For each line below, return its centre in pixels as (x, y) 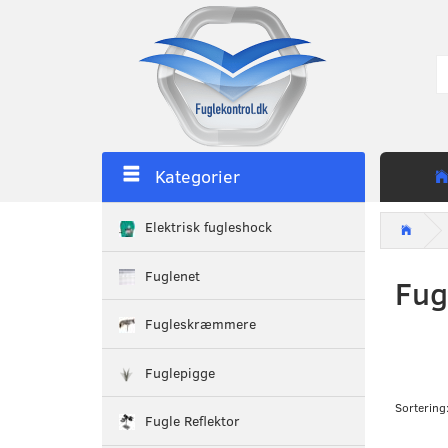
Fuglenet (172, 276)
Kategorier (195, 176)
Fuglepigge (180, 373)
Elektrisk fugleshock (208, 227)
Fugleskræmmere (200, 324)
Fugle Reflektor (192, 421)
